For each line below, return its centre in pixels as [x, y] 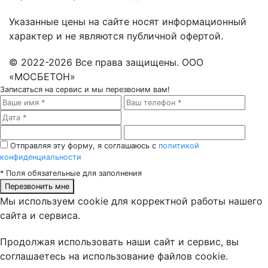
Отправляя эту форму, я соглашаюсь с [84, 146]
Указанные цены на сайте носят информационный [128, 22]
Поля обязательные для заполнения [73, 173]
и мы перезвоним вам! [126, 90]
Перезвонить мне [37, 187]
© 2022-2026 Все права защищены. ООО [106, 63]
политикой [179, 146]
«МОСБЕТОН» [42, 77]
